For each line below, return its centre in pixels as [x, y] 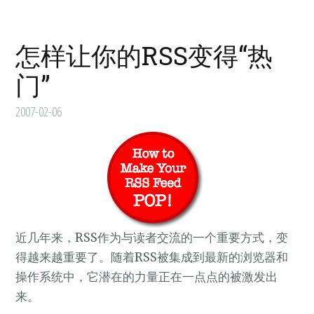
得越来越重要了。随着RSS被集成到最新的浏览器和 [152, 258]
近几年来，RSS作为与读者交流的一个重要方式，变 [152, 238]
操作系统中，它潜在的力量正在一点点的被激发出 [147, 277]
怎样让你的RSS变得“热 [144, 55]
